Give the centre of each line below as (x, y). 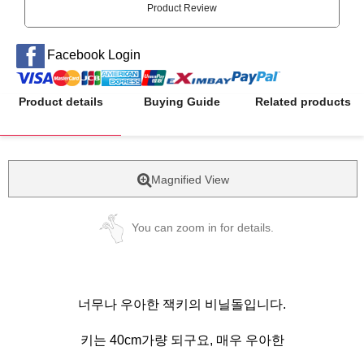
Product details (61, 102)
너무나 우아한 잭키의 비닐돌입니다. (182, 305)
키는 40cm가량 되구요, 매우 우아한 (182, 340)
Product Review (182, 8)
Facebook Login (93, 55)
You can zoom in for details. (202, 228)
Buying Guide (182, 102)
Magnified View (190, 180)
